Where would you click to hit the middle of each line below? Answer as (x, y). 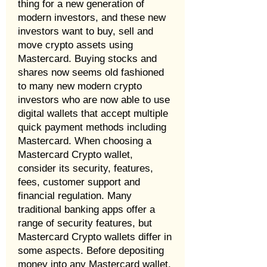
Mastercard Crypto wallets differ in (95, 237)
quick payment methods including (92, 127)
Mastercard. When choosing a (85, 141)
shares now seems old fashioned (91, 72)
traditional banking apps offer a (86, 209)
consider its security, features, (86, 168)
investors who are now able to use (94, 100)
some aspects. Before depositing (91, 251)
